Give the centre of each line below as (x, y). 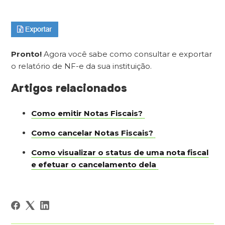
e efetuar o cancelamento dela (94, 165)
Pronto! (27, 54)
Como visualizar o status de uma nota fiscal (120, 153)
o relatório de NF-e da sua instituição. (82, 66)
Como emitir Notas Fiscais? (87, 114)
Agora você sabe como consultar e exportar (127, 54)
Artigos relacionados (69, 89)
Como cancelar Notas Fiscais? (92, 133)
